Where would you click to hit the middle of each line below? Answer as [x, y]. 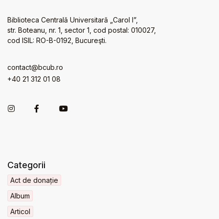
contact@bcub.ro [35, 67]
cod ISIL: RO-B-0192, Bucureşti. [57, 40]
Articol [20, 211]
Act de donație [34, 180]
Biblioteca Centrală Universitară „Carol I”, [73, 20]
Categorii [26, 165]
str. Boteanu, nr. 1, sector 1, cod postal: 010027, [82, 30]
